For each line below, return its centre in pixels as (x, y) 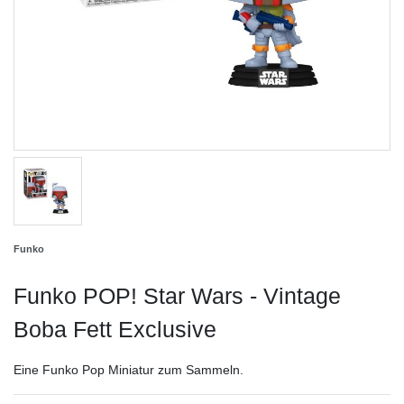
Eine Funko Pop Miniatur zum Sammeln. (129, 369)
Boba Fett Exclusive (115, 329)
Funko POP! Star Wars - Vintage (177, 295)
